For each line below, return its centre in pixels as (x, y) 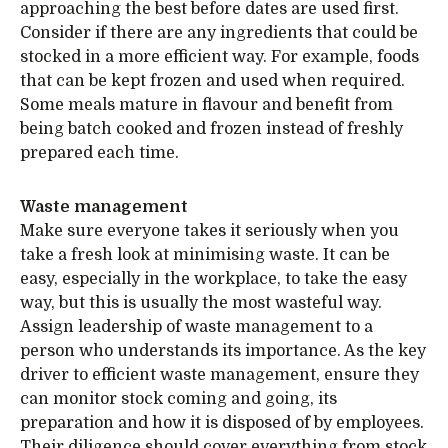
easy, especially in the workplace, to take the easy (213, 279)
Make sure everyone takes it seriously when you (209, 231)
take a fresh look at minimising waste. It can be (205, 255)
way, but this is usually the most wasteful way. (201, 303)
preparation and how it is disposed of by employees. (222, 423)
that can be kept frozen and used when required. (212, 81)
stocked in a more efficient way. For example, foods (219, 57)
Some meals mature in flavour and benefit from (206, 105)
